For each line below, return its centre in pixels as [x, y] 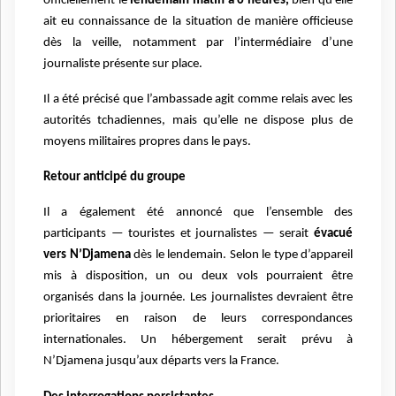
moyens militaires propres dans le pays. [147, 141]
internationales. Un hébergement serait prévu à [198, 340]
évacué [333, 234]
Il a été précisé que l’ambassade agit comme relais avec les [198, 99]
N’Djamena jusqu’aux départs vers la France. [161, 362]
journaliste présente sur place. [123, 64]
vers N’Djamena [87, 255]
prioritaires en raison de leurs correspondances [198, 319]
